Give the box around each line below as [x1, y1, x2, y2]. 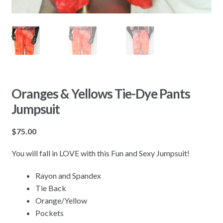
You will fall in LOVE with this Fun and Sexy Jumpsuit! [11, 148, 190, 158]
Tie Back [35, 183, 66, 193]
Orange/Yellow [35, 195, 87, 205]
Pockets [35, 208, 64, 218]
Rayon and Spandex [35, 170, 101, 180]
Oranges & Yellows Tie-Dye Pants [11, 85, 190, 102]
